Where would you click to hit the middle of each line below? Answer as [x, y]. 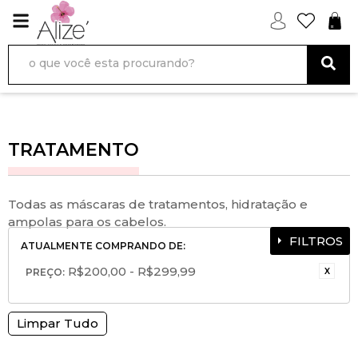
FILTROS [316, 241]
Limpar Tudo [58, 323]
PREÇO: [45, 272]
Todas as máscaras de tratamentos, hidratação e [158, 204]
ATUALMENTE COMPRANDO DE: [103, 246]
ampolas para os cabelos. [87, 222]
